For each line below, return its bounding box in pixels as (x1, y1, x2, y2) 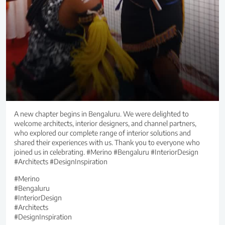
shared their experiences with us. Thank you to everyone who (14, 138, 200, 147)
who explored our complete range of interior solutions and (14, 129, 191, 138)
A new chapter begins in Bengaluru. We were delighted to (14, 109, 189, 119)
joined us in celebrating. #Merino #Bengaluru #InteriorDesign (14, 148, 198, 157)
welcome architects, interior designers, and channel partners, (14, 119, 196, 128)
